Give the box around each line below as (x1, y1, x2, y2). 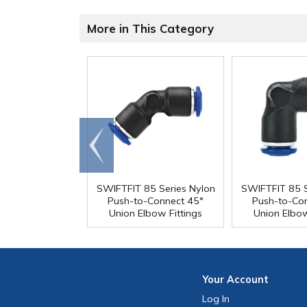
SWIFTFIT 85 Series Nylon (96, 182, 215, 195)
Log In (202, 293, 230, 306)
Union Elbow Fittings (109, 207, 202, 220)
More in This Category (87, 21, 214, 36)
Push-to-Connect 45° (108, 195, 204, 208)
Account (227, 273, 269, 286)
